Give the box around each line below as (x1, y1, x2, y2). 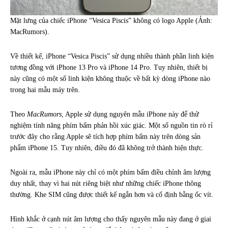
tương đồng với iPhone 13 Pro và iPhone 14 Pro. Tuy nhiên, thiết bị (10, 63, 208, 71)
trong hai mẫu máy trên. (10, 85, 80, 94)
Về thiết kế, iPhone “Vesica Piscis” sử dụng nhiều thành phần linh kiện (10, 52, 214, 60)
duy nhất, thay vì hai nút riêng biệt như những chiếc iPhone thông (10, 179, 201, 187)
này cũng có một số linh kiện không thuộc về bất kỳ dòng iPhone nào (10, 74, 210, 82)
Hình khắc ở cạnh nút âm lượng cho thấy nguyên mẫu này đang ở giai (10, 215, 211, 223)
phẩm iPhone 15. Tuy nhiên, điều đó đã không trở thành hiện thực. (10, 144, 204, 152)
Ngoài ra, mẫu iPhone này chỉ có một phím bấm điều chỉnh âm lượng (10, 168, 211, 176)
